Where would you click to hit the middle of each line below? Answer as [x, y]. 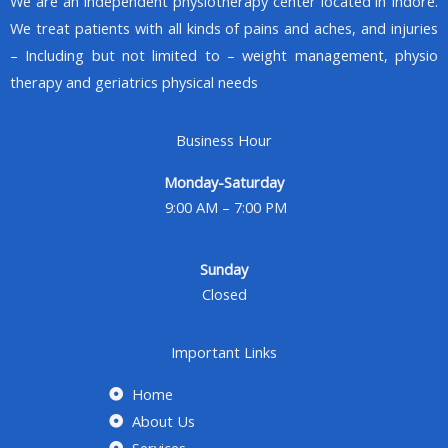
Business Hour [224, 139]
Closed [224, 294]
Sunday [224, 268]
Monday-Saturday [224, 181]
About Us [163, 420]
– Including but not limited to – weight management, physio [224, 55]
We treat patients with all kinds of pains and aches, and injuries [224, 28]
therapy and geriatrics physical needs [134, 82]
